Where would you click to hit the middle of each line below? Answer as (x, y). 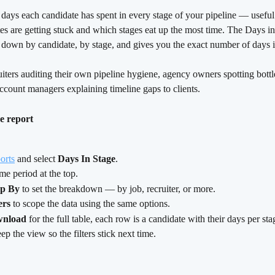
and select (36, 158)
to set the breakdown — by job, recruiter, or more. (118, 188)
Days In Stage (87, 158)
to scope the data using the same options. (90, 204)
